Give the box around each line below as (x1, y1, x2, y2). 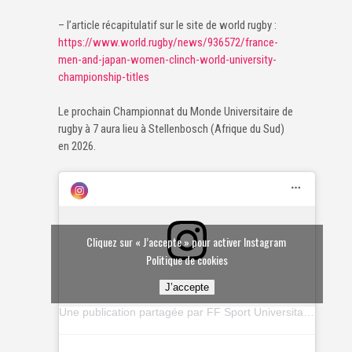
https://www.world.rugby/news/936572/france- (58, 35, 278, 50)
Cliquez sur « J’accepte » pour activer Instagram (86, 233, 288, 251)
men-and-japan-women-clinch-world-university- (58, 53, 277, 68)
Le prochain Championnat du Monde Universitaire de (58, 104, 293, 119)
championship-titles (58, 70, 149, 85)
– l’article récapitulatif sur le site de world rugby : (58, 18, 277, 33)
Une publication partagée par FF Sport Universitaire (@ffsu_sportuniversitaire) (303, 306, 314, 319)
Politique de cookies (146, 251, 228, 269)
